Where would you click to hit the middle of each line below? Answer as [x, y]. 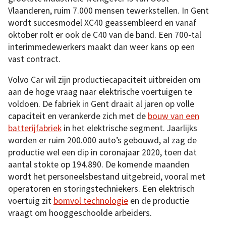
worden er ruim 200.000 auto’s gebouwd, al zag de [102, 140]
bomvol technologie [91, 201]
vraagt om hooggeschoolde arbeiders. [80, 213]
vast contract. [34, 59]
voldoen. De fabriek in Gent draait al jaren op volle [101, 104]
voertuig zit [31, 201]
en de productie [159, 201]
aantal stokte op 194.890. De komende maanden [99, 165]
